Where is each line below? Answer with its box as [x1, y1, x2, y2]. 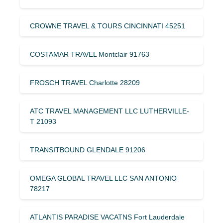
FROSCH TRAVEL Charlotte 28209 [30, 78, 140, 87]
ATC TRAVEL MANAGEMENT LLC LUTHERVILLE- [30, 107, 189, 115]
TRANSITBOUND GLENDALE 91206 [30, 145, 145, 154]
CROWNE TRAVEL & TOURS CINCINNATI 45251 [30, 21, 185, 30]
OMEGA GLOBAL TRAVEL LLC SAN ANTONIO [30, 174, 177, 182]
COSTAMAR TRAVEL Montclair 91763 [30, 50, 149, 58]
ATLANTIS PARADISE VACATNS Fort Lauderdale [30, 213, 185, 221]
